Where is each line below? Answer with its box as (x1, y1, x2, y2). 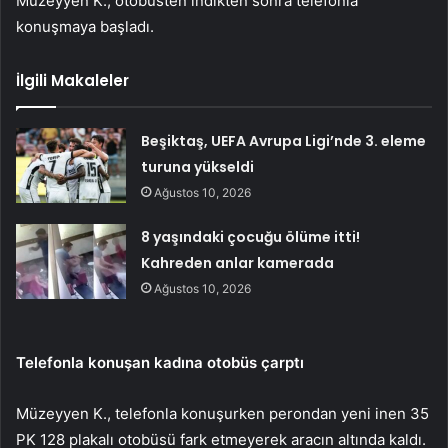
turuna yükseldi (141, 156, 255, 177)
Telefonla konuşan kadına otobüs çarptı (16, 352, 304, 372)
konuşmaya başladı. (16, 16, 154, 36)
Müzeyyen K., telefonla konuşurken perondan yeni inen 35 (16, 403, 429, 423)
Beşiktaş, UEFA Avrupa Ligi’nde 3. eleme (141, 130, 427, 151)
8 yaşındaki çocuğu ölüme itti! (141, 226, 361, 247)
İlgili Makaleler (16, 69, 129, 91)
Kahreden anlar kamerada (141, 252, 335, 273)
